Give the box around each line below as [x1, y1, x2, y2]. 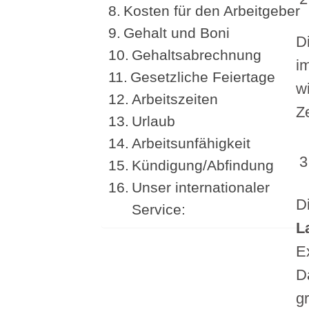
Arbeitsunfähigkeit [132, 134, 251, 151]
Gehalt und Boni [123, 24, 230, 41]
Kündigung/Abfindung [132, 157, 275, 173]
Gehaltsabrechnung [132, 46, 262, 63]
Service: [132, 201, 186, 217]
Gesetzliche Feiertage [130, 68, 276, 85]
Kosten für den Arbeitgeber [123, 2, 301, 19]
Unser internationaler [132, 179, 270, 195]
